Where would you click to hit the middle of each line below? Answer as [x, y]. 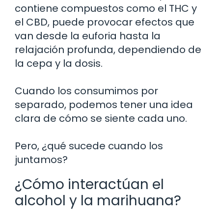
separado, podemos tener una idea [104, 104]
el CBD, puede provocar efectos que [105, 22]
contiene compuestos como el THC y [106, 8]
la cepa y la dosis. [59, 63]
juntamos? [41, 159]
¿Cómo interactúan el [89, 184]
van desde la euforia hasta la [88, 36]
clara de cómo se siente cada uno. [101, 118]
